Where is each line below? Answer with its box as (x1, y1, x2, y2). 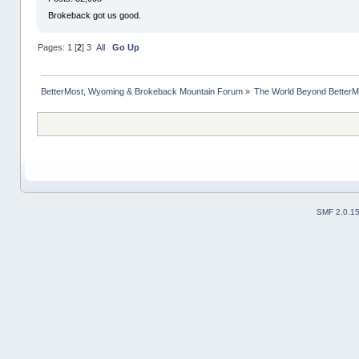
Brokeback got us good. (48, 10, 142, 20)
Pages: (37, 42, 67, 52)
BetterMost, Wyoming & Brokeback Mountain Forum (40, 86, 243, 96)
